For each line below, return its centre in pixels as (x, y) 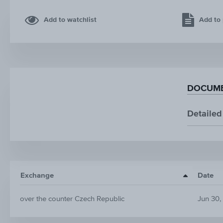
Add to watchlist (70, 20)
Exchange (37, 175)
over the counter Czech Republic (72, 199)
